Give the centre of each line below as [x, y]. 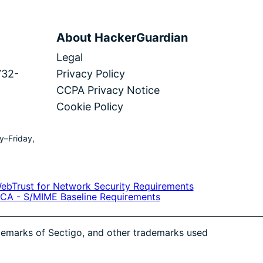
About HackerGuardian [122, 37]
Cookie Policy [90, 106]
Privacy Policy [90, 73]
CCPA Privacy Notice [108, 90]
